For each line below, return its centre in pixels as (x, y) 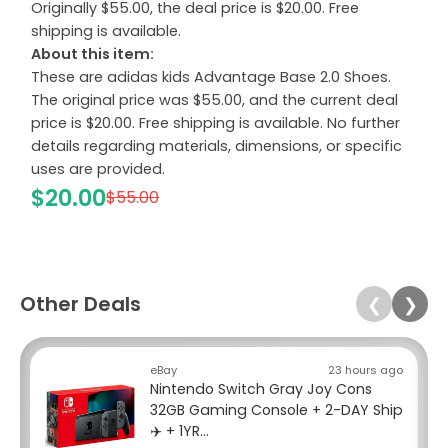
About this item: (93, 53)
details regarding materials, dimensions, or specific (217, 145)
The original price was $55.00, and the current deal (215, 99)
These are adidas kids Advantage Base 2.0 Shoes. (211, 76)
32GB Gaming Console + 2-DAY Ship (276, 410)
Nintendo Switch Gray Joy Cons (261, 389)
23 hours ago (365, 370)
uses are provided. (98, 168)
